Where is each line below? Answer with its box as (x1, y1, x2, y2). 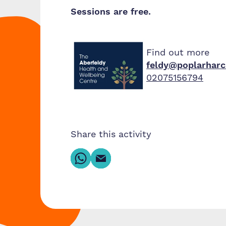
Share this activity (71, 128, 151, 140)
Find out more (146, 47, 209, 59)
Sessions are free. (71, 6, 151, 18)
